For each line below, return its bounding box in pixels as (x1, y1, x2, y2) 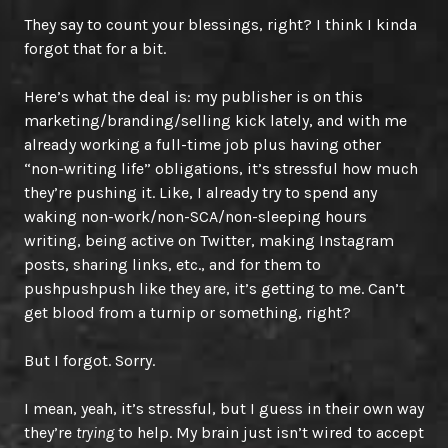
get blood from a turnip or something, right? (24, 302, 351, 322)
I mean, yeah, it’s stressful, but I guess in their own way (24, 398, 424, 418)
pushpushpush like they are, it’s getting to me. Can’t (24, 278, 405, 298)
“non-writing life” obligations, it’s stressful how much (24, 158, 418, 178)
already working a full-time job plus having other (24, 134, 381, 154)
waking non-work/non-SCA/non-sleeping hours (24, 206, 367, 226)
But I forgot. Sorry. (24, 350, 155, 370)
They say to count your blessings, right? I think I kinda (24, 14, 417, 34)
